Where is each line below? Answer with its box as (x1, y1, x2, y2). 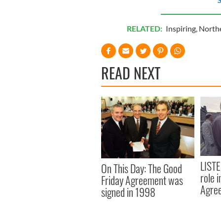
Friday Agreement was (101, 172, 183, 188)
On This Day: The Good (101, 160, 182, 177)
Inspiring (165, 23, 196, 33)
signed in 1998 (101, 184, 155, 200)
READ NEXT (101, 61, 160, 84)
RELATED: (126, 23, 164, 33)
